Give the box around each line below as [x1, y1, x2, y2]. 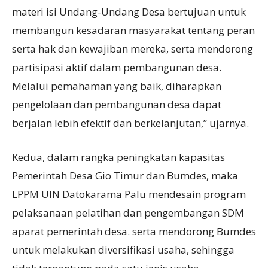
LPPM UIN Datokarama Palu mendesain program [12, 187, 246, 201]
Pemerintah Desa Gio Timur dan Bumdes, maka [12, 168, 238, 182]
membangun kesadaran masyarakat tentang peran [12, 23, 255, 37]
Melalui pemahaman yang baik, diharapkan [12, 78, 221, 93]
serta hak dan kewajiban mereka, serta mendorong [12, 41, 253, 56]
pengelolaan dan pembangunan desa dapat [12, 97, 221, 111]
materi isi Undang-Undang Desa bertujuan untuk [12, 4, 246, 19]
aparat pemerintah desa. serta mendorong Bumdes [12, 224, 256, 238]
